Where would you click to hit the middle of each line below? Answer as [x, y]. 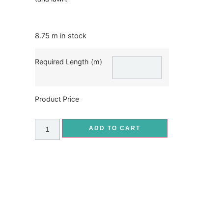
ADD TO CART [115, 128]
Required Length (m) [69, 61]
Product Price [57, 99]
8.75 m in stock [61, 36]
